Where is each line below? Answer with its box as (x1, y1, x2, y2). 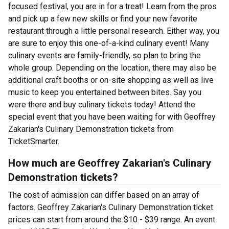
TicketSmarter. (8, 136, 59, 146)
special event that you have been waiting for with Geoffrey (8, 112, 216, 122)
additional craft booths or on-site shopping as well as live (8, 75, 214, 85)
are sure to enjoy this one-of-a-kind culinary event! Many (8, 38, 209, 48)
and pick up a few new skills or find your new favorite (8, 14, 197, 24)
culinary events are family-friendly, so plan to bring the (8, 51, 201, 60)
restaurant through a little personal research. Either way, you (8, 26, 219, 36)
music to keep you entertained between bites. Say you (8, 87, 201, 97)
